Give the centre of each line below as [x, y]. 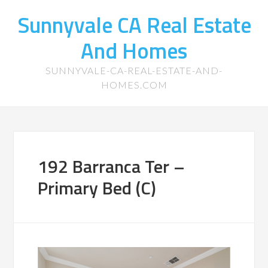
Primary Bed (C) [97, 188]
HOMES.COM [134, 85]
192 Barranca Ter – [112, 166]
